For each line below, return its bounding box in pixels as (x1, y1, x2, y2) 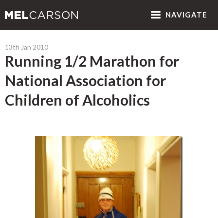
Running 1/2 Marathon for (5, 52, 179, 70)
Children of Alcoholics (5, 91, 150, 109)
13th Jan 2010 (5, 43, 48, 51)
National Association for (5, 72, 166, 89)
